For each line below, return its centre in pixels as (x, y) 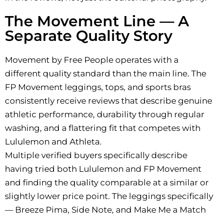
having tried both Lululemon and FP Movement (103, 169)
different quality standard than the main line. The (106, 73)
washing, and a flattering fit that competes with (103, 128)
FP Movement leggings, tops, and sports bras (98, 87)
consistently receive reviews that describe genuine (109, 100)
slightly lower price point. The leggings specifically (109, 196)
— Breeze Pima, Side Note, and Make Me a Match (105, 209)
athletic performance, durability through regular (105, 114)
